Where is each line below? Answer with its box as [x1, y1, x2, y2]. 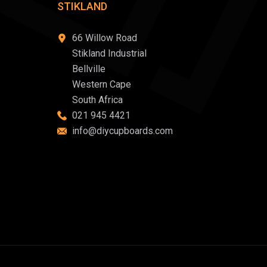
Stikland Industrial [72, 48, 147, 59]
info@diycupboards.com [72, 125, 173, 136]
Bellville [72, 63, 105, 74]
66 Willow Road [72, 32, 137, 44]
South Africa [72, 94, 123, 105]
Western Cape [72, 79, 131, 90]
